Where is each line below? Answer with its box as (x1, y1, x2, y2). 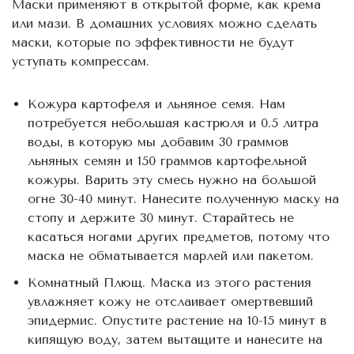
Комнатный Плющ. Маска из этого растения (28, 274, 311, 290)
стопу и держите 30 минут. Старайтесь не (28, 209, 294, 225)
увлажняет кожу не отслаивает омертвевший (28, 293, 313, 309)
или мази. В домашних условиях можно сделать (12, 15, 317, 31)
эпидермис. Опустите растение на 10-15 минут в (28, 312, 326, 328)
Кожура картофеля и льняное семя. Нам (28, 96, 285, 111)
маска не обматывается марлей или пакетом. (28, 247, 314, 263)
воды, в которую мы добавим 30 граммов (28, 134, 288, 149)
